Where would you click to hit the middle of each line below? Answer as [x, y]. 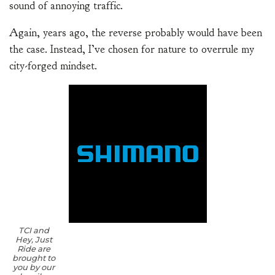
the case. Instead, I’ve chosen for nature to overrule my [132, 50]
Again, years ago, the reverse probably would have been [136, 33]
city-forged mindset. [53, 66]
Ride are [34, 249]
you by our [34, 267]
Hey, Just [34, 240]
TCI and [34, 230]
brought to [34, 258]
